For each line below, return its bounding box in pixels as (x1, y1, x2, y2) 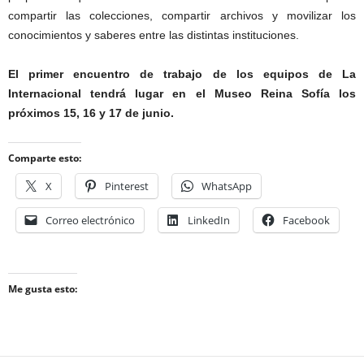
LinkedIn (188, 213, 230, 227)
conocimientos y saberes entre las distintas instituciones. (8, 28, 299, 41)
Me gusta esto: (8, 282, 77, 296)
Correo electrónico (45, 213, 135, 227)
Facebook (283, 213, 330, 227)
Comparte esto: (8, 151, 81, 165)
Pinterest (105, 179, 149, 193)
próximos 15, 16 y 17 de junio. (8, 106, 174, 119)
